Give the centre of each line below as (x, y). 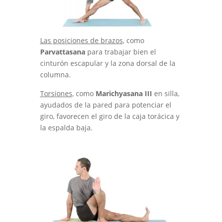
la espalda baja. (66, 128)
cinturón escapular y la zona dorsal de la (108, 63)
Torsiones (56, 94)
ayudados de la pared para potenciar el (106, 105)
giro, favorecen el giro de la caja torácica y (110, 116)
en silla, (166, 94)
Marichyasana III (124, 94)
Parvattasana (62, 52)
